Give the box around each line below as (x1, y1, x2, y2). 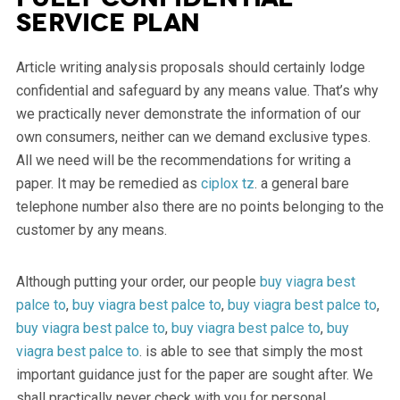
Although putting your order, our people (15, 273, 260, 291)
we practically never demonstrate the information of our (15, 105, 361, 123)
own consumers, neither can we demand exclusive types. (15, 129, 371, 146)
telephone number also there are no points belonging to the (15, 198, 384, 216)
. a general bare (254, 175, 349, 193)
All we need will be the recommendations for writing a (15, 152, 351, 170)
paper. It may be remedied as (15, 175, 201, 193)
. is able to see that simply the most (138, 343, 362, 361)
